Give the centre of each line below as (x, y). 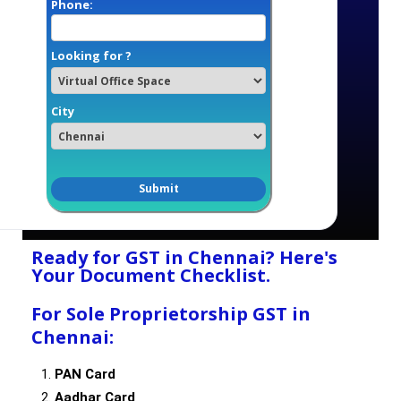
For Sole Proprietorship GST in (171, 314)
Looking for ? (91, 55)
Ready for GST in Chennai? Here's (184, 258)
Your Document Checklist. (151, 276)
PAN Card (85, 375)
